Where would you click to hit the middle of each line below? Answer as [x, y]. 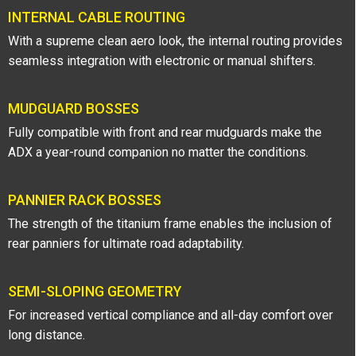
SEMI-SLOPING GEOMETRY [95, 291]
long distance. [46, 335]
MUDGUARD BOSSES [74, 108]
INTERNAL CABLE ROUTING [97, 17]
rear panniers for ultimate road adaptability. [126, 243]
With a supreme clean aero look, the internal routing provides [175, 41]
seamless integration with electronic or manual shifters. [162, 60]
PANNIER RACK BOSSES [85, 199]
